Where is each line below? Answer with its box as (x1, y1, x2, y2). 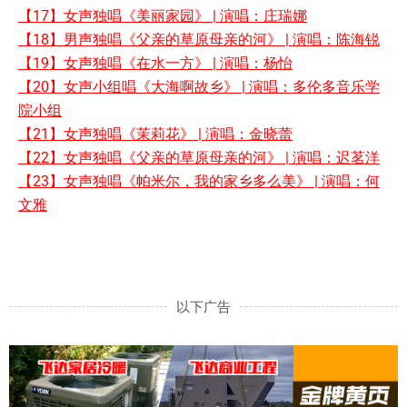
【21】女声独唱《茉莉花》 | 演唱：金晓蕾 (18, 125, 293, 144)
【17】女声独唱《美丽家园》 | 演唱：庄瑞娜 (18, 7, 307, 25)
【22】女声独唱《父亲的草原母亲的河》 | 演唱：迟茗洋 (18, 149, 380, 167)
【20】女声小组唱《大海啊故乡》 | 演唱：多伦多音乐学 (18, 78, 380, 96)
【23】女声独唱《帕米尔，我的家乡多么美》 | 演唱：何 (18, 173, 380, 191)
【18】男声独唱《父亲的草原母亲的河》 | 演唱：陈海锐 (18, 31, 380, 49)
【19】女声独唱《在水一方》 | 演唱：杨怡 (18, 55, 293, 73)
